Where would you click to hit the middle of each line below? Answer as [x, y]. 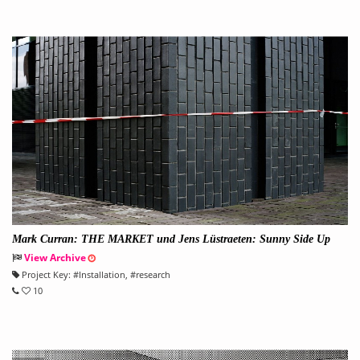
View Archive [55, 258]
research [153, 275]
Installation [102, 275]
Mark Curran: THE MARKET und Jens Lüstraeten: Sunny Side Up [171, 239]
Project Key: [45, 275]
